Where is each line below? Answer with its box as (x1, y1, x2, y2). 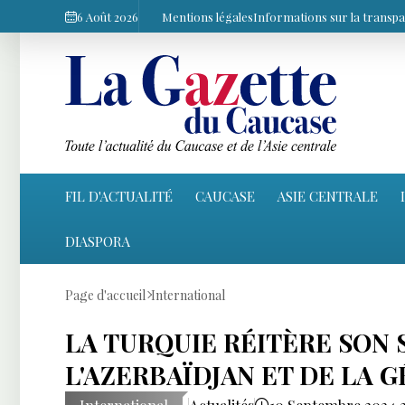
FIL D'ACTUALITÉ (65, 186, 173, 205)
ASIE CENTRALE (278, 186, 378, 205)
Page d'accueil (65, 286, 146, 304)
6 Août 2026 (77, 8, 138, 24)
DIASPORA (65, 231, 130, 250)
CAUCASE (195, 186, 255, 205)
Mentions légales (162, 8, 253, 24)
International (151, 286, 225, 304)
